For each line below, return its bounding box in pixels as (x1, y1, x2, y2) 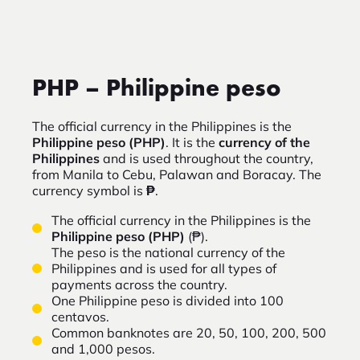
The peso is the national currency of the (51, 244, 285, 261)
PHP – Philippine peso (32, 77, 281, 102)
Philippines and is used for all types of (51, 260, 276, 277)
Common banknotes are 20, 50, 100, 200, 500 (51, 325, 326, 342)
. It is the (166, 134, 219, 151)
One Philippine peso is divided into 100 (51, 292, 284, 309)
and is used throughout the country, (100, 150, 313, 167)
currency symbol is (32, 182, 146, 199)
